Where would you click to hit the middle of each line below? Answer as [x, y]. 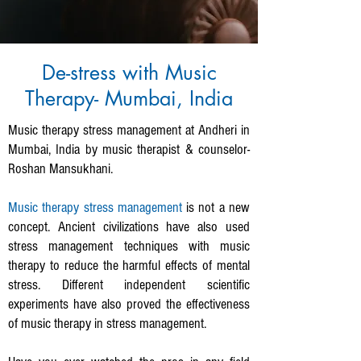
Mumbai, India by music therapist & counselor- [129, 149]
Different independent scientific [156, 285]
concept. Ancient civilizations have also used [129, 227]
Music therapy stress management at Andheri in [129, 130]
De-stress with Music [129, 73]
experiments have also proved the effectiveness [129, 304]
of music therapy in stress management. [109, 324]
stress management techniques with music [129, 246]
